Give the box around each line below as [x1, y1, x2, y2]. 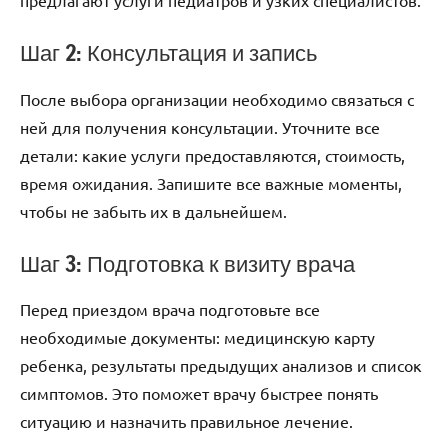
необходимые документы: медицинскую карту [20, 327, 375, 348]
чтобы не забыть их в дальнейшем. [20, 200, 287, 221]
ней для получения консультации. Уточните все [20, 116, 380, 137]
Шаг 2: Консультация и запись [20, 37, 317, 69]
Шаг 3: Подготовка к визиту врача [20, 247, 355, 279]
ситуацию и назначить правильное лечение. [20, 411, 353, 432]
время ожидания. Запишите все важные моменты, [20, 172, 402, 193]
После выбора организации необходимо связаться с [20, 88, 414, 109]
